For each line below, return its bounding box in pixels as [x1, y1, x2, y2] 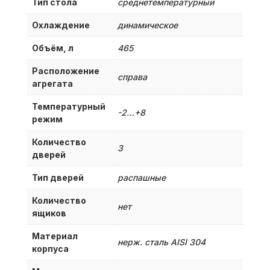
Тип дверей [31, 172, 84, 183]
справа [117, 71, 147, 82]
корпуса [31, 243, 69, 254]
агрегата [31, 78, 73, 89]
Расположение [31, 65, 99, 76]
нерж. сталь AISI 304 [117, 236, 206, 247]
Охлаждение [31, 19, 90, 30]
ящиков [31, 207, 66, 218]
